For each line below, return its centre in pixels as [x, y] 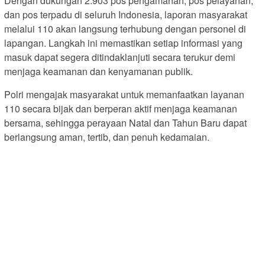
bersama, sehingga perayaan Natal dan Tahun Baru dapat [125, 122]
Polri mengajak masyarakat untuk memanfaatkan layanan [124, 94]
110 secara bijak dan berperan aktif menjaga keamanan [121, 108]
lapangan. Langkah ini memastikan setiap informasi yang [123, 43]
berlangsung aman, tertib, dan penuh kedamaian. [107, 137]
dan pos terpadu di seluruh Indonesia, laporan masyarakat [126, 14]
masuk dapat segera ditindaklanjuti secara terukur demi [120, 57]
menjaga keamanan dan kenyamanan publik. [98, 71]
